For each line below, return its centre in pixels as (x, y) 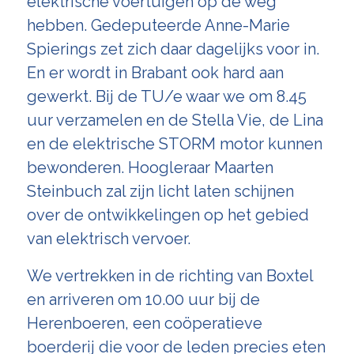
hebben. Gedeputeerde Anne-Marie (158, 25)
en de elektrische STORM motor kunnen (174, 144)
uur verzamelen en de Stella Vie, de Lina (175, 120)
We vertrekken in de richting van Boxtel (169, 276)
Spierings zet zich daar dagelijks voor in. (173, 49)
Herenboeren (75, 323)
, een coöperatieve (193, 323)
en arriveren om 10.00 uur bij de (143, 299)
